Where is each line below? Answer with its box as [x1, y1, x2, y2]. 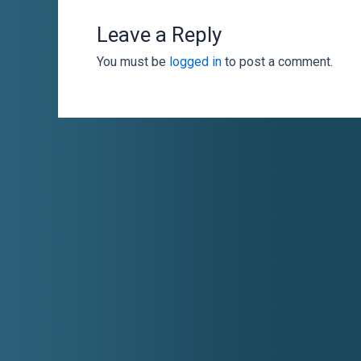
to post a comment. [222, 54, 333, 69]
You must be [97, 54, 169, 69]
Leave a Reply [97, 23, 222, 47]
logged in [169, 54, 222, 69]
